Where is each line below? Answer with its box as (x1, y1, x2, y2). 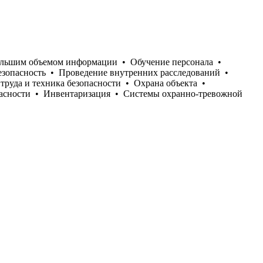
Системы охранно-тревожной (123, 88, 242, 99)
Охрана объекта (134, 77, 197, 88)
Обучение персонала (130, 56, 213, 67)
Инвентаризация (43, 88, 110, 99)
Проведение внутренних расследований (59, 67, 220, 77)
